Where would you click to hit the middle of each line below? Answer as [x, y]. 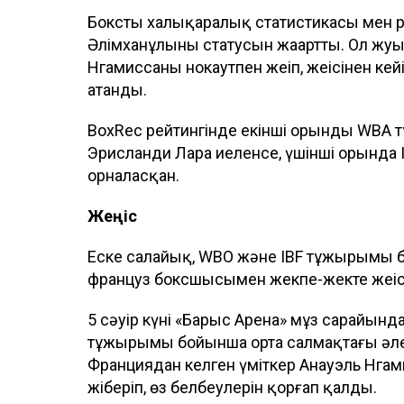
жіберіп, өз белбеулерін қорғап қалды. [232, 387]
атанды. [117, 89]
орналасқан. [133, 175]
